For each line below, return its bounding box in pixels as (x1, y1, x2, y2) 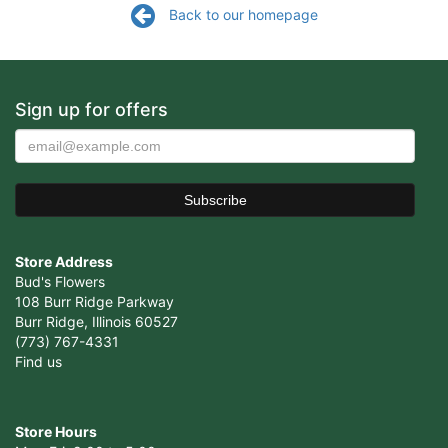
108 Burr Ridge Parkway (15, 293, 174, 310)
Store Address (15, 253, 113, 270)
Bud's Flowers (15, 273, 105, 290)
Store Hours (15, 423, 97, 440)
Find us (15, 353, 62, 370)
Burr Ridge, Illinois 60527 (15, 313, 178, 330)
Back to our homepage (168, 5, 318, 23)
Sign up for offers (15, 99, 168, 120)
